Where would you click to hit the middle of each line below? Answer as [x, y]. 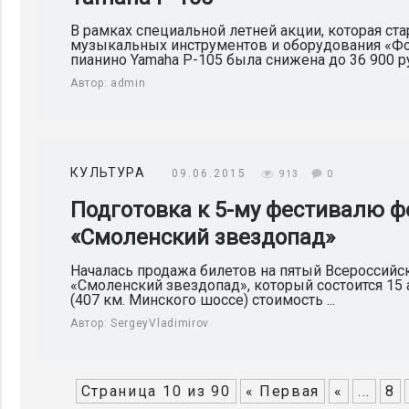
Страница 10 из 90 [156, 391]
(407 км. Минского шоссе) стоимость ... [203, 300]
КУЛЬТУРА [108, 173]
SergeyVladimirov [160, 323]
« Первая [283, 391]
